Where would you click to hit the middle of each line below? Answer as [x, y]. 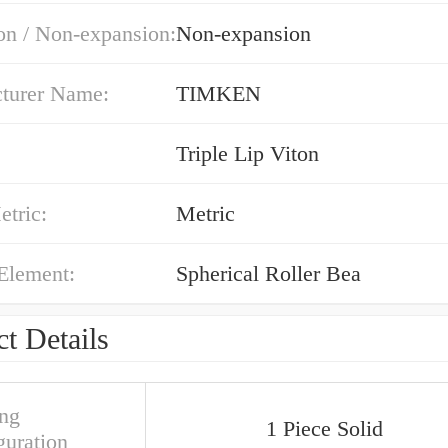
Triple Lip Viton [247, 153]
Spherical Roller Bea [268, 273]
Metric [205, 213]
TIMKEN [218, 93]
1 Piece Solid [324, 428]
